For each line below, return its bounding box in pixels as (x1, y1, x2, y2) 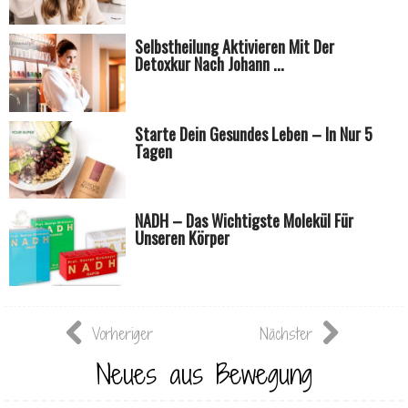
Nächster (260, 322, 312, 344)
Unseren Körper (135, 226, 230, 250)
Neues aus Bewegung (96, 355, 312, 393)
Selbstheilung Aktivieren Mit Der (135, 35, 335, 59)
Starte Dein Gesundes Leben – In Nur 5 (135, 121, 373, 146)
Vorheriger (91, 322, 153, 344)
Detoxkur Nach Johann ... (135, 52, 285, 76)
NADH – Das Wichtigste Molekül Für (135, 209, 354, 233)
